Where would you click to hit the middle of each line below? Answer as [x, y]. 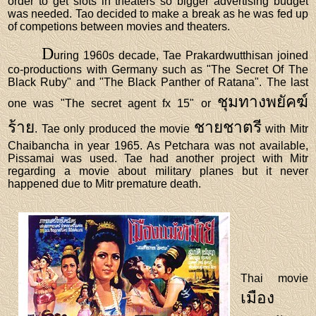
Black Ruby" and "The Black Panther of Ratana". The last [158, 82]
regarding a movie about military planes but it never [158, 171]
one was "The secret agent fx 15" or [113, 103]
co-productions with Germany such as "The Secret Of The [158, 69]
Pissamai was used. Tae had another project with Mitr [158, 158]
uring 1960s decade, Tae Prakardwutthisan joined [181, 55]
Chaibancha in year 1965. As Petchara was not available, [158, 145]
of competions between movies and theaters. [119, 26]
